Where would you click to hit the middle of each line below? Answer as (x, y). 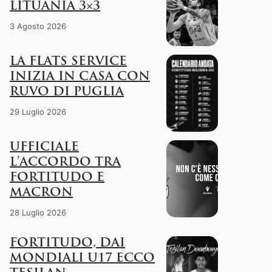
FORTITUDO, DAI (67, 243)
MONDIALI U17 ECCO (82, 258)
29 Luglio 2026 (38, 111)
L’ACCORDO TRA (65, 162)
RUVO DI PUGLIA (67, 92)
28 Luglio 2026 (38, 212)
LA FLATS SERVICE (68, 62)
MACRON (41, 193)
